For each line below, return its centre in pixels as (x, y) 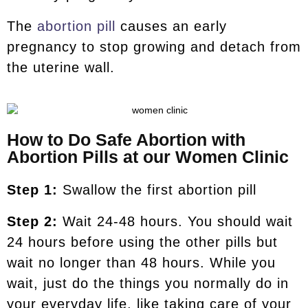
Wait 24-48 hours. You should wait (178, 221)
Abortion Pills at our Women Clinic (148, 156)
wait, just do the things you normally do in (148, 283)
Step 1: (35, 189)
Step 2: (35, 221)
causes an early (171, 26)
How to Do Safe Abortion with (126, 139)
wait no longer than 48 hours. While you (141, 262)
